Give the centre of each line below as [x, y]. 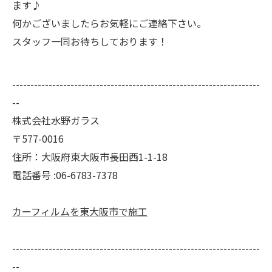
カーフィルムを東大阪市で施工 [80, 212]
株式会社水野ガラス [56, 121]
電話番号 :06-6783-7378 [65, 175]
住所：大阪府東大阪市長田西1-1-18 [90, 157]
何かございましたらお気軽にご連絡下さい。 [109, 23]
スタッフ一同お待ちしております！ [90, 42]
